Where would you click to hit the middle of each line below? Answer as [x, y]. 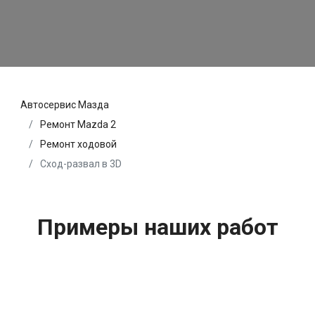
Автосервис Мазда [65, 104]
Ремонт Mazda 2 [78, 124]
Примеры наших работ [157, 227]
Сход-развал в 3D [80, 163]
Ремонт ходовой [78, 144]
